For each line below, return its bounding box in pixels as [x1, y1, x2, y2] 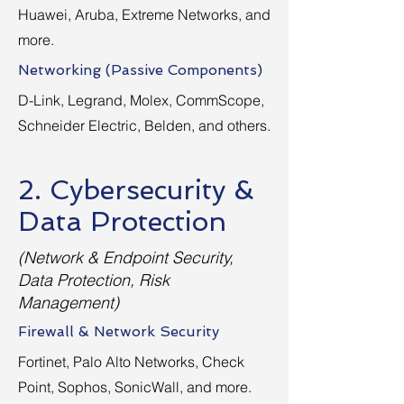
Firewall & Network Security [18, 323, 219, 340]
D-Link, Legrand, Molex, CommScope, [18, 91, 264, 109]
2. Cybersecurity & [18, 174, 254, 206]
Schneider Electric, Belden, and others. [18, 116, 271, 134]
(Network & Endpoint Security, [18, 247, 234, 268]
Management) [18, 292, 119, 313]
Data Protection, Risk [18, 270, 170, 290]
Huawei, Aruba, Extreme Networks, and [18, 5, 271, 23]
